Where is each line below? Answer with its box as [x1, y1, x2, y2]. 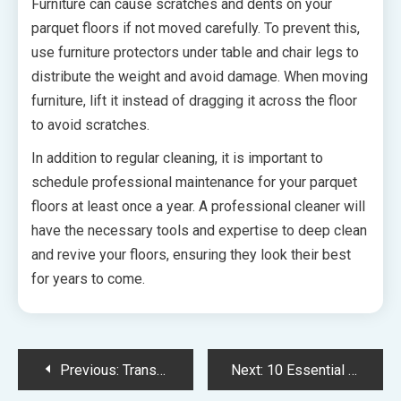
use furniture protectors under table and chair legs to [31, 43, 359, 61]
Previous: [60, 361, 119, 379]
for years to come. [31, 269, 145, 287]
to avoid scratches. [31, 115, 149, 133]
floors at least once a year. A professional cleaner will [31, 197, 365, 215]
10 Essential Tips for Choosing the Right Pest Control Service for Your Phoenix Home [267, 361, 349, 379]
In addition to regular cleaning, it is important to [31, 149, 323, 166]
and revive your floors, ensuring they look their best [31, 245, 351, 263]
